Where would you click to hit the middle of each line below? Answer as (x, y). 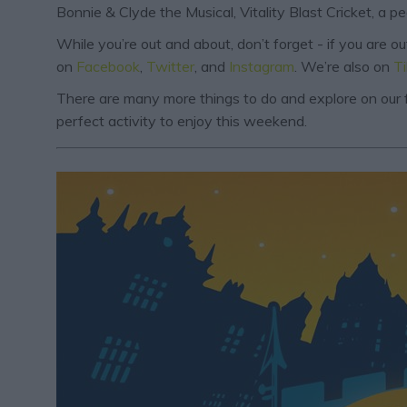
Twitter (170, 66)
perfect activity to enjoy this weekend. (182, 120)
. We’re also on (344, 66)
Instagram (262, 66)
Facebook (108, 66)
